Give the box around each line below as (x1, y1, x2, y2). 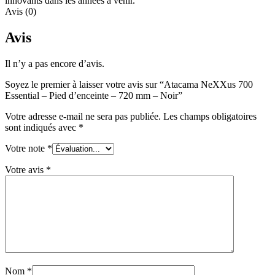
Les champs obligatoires (163, 110, 257, 122)
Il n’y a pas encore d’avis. (5, 58, 104, 69)
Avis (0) (5, 6, 36, 17)
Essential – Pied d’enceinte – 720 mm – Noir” (5, 90, 182, 101)
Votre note (5, 142, 47, 153)
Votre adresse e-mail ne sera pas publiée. (5, 110, 161, 122)
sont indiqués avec (5, 122, 79, 133)
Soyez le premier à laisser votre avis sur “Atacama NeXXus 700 (5, 79, 253, 90)
